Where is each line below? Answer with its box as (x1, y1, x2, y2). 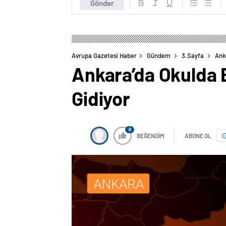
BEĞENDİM (137, 132, 164, 139)
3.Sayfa (182, 51, 204, 60)
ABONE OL (185, 132, 211, 139)
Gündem (147, 51, 171, 60)
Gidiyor (72, 86, 130, 110)
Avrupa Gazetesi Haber (72, 51, 137, 60)
